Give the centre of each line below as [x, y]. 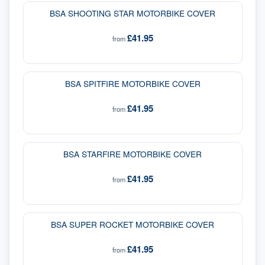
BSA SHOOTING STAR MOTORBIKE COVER [132, 13]
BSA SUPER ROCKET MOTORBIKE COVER [132, 224]
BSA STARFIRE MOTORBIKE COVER [132, 154]
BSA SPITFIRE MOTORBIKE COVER [132, 84]
